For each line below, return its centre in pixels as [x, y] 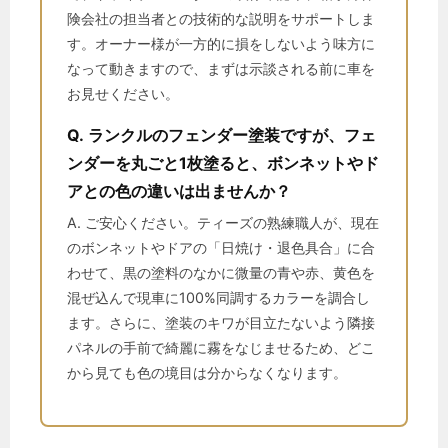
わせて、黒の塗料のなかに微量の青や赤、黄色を [221, 272]
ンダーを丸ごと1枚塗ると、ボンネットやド [223, 163]
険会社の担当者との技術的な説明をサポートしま [221, 18]
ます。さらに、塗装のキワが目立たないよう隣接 [221, 322]
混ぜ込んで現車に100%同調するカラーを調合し [218, 297]
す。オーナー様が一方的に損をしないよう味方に [221, 43]
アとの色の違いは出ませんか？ [179, 191]
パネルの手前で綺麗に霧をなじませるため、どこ [221, 347]
